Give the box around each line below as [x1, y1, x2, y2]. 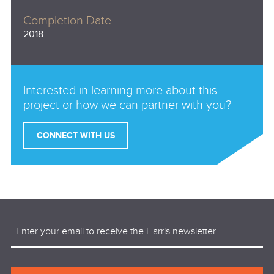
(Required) [35, 217, 70, 228]
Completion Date [23, 13, 111, 28]
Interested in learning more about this [23, 83, 217, 98]
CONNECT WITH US [36, 130, 115, 141]
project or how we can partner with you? [23, 97, 231, 113]
